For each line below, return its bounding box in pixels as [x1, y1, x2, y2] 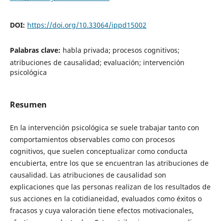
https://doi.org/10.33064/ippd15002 [27, 20, 147, 30]
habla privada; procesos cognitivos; [62, 45, 180, 55]
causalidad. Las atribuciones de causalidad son [9, 170, 166, 180]
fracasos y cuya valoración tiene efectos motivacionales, [9, 205, 194, 215]
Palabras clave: [9, 45, 63, 55]
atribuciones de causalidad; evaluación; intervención [9, 57, 184, 67]
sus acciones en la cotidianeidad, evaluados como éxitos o [9, 193, 202, 203]
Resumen [9, 99, 47, 110]
